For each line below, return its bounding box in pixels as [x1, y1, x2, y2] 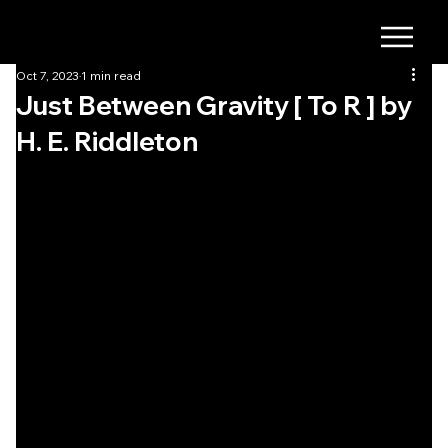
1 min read [81, 67, 141, 83]
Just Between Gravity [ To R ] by [16, 88, 412, 122]
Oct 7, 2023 [16, 67, 79, 83]
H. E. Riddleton [16, 124, 198, 158]
